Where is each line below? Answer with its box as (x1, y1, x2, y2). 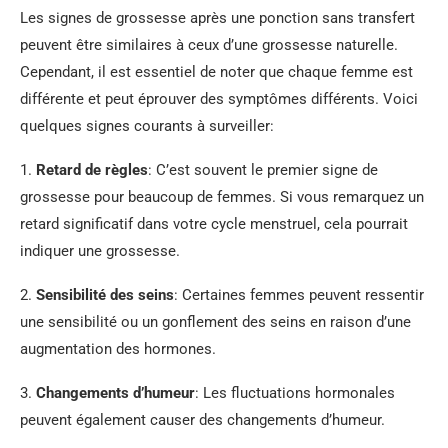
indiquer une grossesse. (20, 242, 180, 260)
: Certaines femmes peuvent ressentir (174, 286, 424, 304)
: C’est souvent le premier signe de (148, 161, 378, 179)
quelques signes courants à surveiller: (20, 117, 274, 135)
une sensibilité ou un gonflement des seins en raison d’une (20, 313, 411, 331)
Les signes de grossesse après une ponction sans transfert (20, 9, 415, 27)
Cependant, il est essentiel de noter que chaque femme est (20, 63, 413, 81)
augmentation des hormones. (20, 340, 216, 358)
